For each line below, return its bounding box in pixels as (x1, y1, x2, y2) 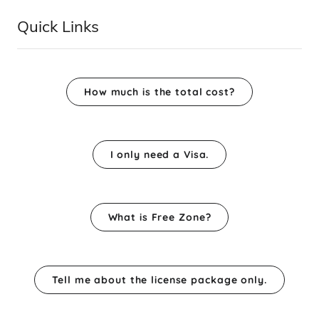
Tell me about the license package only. (52, 273, 267, 286)
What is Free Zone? (108, 211, 211, 224)
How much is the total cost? (84, 85, 235, 98)
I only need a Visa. (110, 148, 209, 161)
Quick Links (17, 16, 99, 36)
